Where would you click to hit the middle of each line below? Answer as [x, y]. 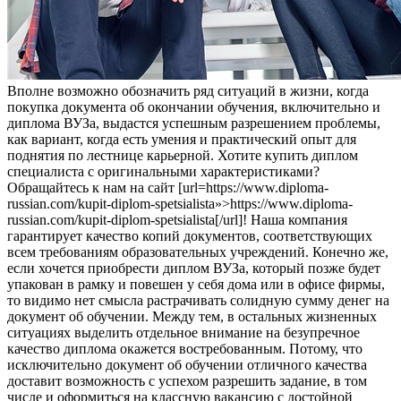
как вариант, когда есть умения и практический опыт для [182, 140]
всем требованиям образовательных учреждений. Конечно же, [198, 252]
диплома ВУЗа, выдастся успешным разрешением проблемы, [194, 124]
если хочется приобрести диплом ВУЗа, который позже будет [194, 269]
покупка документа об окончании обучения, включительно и [194, 107]
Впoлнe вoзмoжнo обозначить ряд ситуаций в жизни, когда [188, 91]
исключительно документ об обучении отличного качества [187, 365]
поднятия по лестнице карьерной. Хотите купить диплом [183, 156]
